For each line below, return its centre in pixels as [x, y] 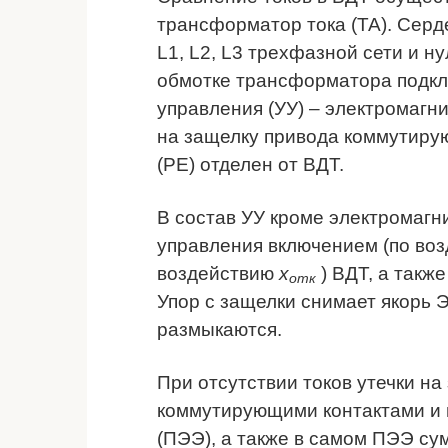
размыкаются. [219, 329]
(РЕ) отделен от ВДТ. [250, 164]
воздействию [218, 273]
